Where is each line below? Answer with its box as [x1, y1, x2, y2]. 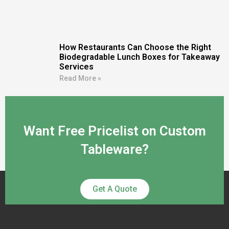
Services [59, 61, 94, 72]
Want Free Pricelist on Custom [23, 123, 206, 139]
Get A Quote [92, 184, 137, 194]
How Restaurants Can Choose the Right [59, 42, 211, 52]
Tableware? [80, 142, 149, 157]
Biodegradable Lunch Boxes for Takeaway [59, 52, 220, 62]
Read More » [59, 74, 101, 82]
